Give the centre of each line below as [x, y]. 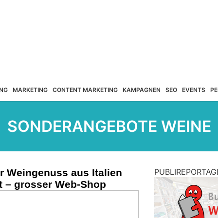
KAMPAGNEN [141, 90]
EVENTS [193, 90]
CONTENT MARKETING [85, 90]
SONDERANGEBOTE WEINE [109, 126]
